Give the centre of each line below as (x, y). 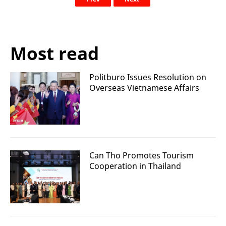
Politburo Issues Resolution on (148, 77)
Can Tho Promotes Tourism (142, 156)
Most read (54, 53)
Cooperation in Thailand (135, 166)
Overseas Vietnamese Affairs (144, 88)
